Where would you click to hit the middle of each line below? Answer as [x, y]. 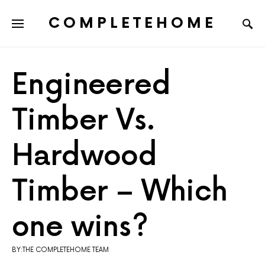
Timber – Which [120, 192]
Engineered [91, 86]
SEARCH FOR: [33, 34]
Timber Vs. [83, 121]
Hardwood [85, 157]
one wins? [80, 228]
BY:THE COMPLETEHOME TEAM [60, 250]
